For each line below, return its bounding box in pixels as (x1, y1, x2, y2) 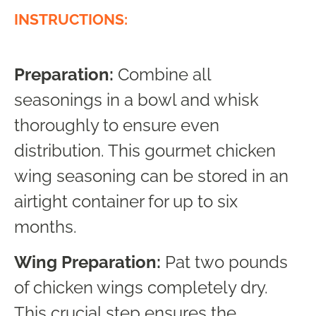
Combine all (114, 63, 211, 85)
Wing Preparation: (14, 252, 161, 273)
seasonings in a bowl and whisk (14, 89, 259, 110)
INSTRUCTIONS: (14, 10, 128, 28)
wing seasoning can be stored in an (14, 165, 288, 186)
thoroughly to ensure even (14, 114, 219, 135)
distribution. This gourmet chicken (14, 140, 276, 161)
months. (14, 216, 77, 237)
